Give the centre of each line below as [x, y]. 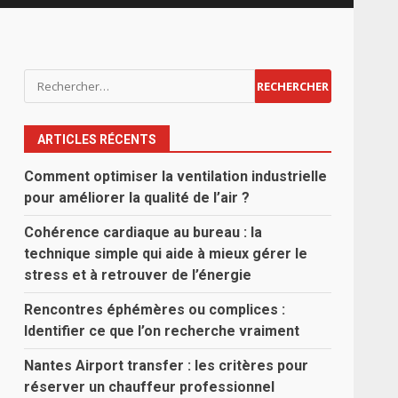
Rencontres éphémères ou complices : [155, 310]
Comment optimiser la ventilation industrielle [176, 176]
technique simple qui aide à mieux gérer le [166, 254]
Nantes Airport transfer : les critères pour [167, 366]
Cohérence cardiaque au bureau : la [143, 232]
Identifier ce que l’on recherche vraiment [162, 331]
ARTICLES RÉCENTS [97, 139]
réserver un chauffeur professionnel [150, 387]
